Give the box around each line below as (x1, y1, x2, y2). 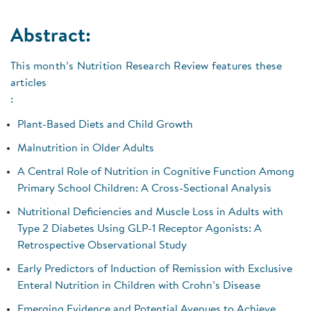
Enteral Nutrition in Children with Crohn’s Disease (17, 280, 260, 292)
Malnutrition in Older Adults (17, 143, 154, 155)
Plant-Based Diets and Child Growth (17, 119, 193, 131)
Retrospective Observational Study (17, 240, 187, 252)
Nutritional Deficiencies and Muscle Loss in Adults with (17, 207, 283, 219)
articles (10, 78, 47, 90)
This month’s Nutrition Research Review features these (10, 61, 283, 73)
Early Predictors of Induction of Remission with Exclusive (17, 264, 292, 276)
